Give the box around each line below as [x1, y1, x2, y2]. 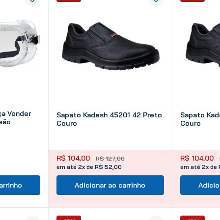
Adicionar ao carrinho [75, 180, 146, 190]
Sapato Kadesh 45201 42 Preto [56, 110, 162, 119]
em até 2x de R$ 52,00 [56, 163, 122, 170]
